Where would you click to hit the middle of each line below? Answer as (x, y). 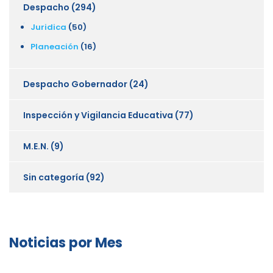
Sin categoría (54, 177)
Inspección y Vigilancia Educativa (98, 115)
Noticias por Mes (66, 243)
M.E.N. (36, 146)
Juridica (48, 27)
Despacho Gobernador (75, 84)
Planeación (55, 46)
